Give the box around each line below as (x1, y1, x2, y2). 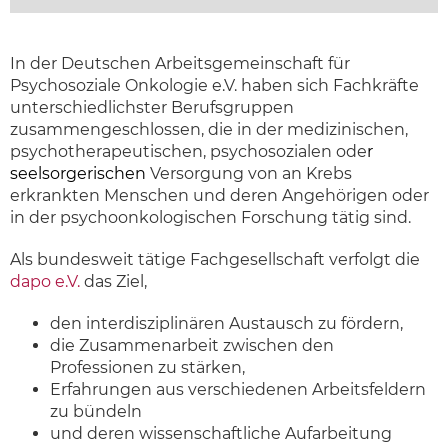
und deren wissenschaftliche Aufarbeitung (50, 424, 392, 443)
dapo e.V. (10, 272, 80, 291)
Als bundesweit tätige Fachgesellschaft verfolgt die (10, 250, 420, 269)
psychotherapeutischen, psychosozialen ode (10, 142, 367, 161)
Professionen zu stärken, (50, 358, 245, 377)
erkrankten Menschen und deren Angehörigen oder (10, 186, 429, 205)
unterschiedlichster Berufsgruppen (10, 98, 294, 117)
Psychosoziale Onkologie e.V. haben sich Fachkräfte (10, 76, 419, 95)
